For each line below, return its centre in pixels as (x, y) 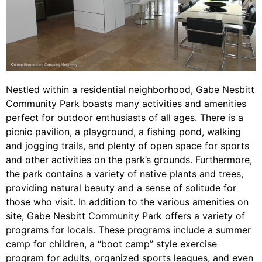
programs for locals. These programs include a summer (128, 230)
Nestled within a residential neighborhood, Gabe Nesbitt (130, 90)
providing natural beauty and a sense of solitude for (121, 188)
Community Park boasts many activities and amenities (126, 104)
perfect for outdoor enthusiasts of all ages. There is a (125, 118)
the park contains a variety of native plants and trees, (125, 174)
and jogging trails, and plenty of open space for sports (127, 146)
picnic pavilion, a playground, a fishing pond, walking (123, 132)
